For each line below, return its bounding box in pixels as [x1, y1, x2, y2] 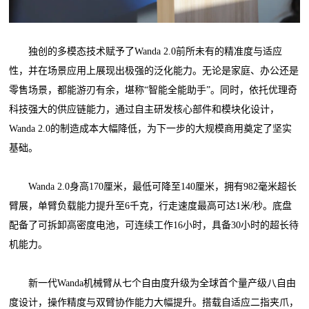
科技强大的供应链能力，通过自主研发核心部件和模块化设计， [9, 103, 280, 114]
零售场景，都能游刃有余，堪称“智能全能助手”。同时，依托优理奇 [9, 84, 298, 95]
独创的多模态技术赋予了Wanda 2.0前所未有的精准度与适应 [9, 46, 283, 57]
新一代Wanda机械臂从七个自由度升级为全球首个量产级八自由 [9, 277, 297, 288]
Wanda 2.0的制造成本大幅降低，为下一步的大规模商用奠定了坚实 [9, 123, 292, 134]
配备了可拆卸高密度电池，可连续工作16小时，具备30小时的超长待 [9, 219, 299, 230]
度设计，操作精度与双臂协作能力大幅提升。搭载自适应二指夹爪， [9, 297, 299, 308]
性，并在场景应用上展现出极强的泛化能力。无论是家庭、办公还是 [9, 65, 299, 76]
